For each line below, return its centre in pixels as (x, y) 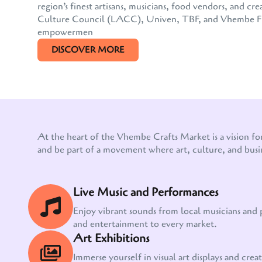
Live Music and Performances (146, 192)
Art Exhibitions (111, 239)
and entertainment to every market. (145, 224)
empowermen (65, 32)
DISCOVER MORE (88, 50)
